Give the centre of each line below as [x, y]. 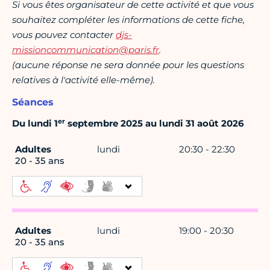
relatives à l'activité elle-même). [83, 80]
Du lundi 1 [35, 124]
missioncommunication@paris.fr [86, 50]
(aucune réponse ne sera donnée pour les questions [128, 65]
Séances [33, 102]
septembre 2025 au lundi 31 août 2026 [155, 124]
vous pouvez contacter [64, 35]
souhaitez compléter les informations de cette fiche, [128, 20]
